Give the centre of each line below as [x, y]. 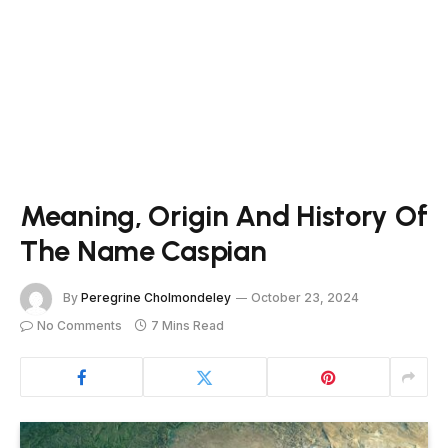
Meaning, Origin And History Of [224, 215]
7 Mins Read [187, 325]
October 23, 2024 [305, 298]
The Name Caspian [143, 250]
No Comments [79, 325]
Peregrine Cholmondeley [156, 298]
